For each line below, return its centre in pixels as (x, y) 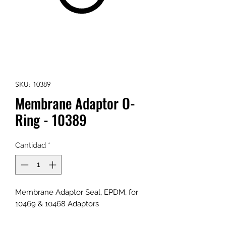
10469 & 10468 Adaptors (57, 204)
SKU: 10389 (33, 84)
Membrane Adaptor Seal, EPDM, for (77, 192)
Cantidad (31, 145)
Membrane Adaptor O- (75, 103)
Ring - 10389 (51, 120)
